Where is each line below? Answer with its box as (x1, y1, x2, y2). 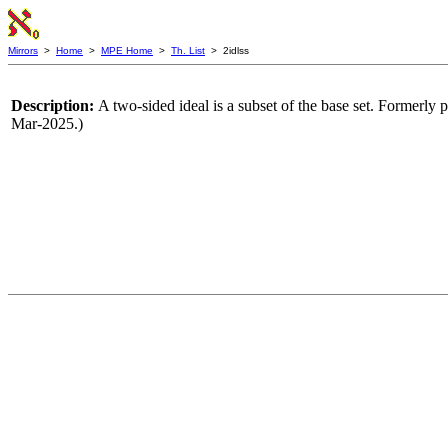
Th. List (171, 45, 205, 56)
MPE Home (101, 45, 153, 56)
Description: (11, 97, 98, 114)
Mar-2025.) (11, 115, 83, 132)
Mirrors (8, 45, 38, 56)
